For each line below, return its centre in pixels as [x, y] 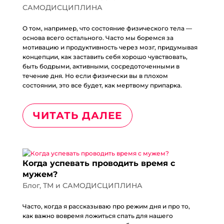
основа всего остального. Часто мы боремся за [98, 38]
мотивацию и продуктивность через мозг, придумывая [110, 47]
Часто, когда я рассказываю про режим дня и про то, [106, 206]
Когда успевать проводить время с [98, 163]
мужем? [40, 174]
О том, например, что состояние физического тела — [107, 28]
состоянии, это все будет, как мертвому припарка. [102, 85]
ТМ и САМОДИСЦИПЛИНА [92, 185]
